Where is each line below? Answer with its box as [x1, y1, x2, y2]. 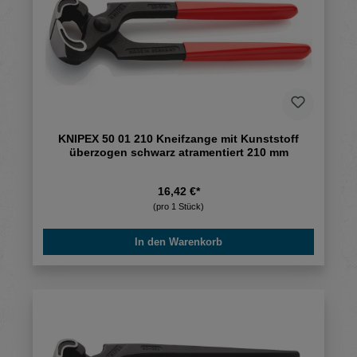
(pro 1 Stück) [153, 202, 204, 212]
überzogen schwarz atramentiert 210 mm [69, 146, 288, 159]
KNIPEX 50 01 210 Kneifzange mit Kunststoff [58, 132, 299, 146]
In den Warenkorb [135, 236, 222, 249]
